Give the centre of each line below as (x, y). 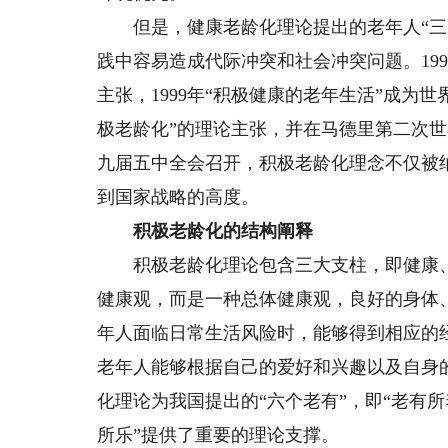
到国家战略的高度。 (178, 197)
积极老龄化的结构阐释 (205, 231)
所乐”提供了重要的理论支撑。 (218, 435)
